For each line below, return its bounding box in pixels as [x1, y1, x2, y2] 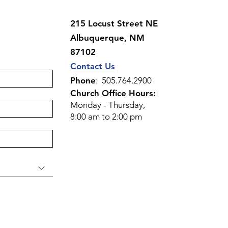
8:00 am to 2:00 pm [70, 111, 142, 122]
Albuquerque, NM [70, 33, 145, 43]
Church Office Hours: [70, 88, 156, 98]
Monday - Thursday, [70, 100, 146, 110]
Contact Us [70, 61, 116, 71]
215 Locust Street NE [70, 18, 158, 28]
